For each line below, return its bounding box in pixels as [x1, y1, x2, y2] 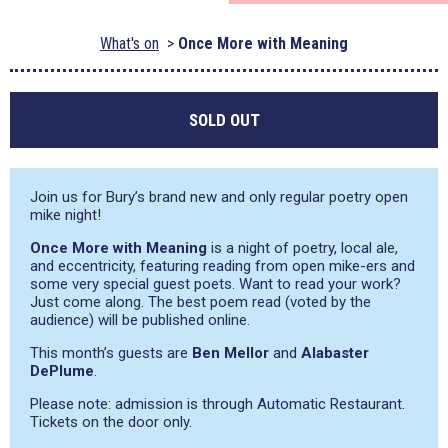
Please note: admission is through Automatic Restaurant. [30, 395, 405, 413]
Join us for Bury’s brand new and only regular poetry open [30, 188, 408, 206]
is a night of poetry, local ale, [207, 239, 398, 257]
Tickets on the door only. [30, 413, 192, 431]
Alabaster [301, 344, 369, 362]
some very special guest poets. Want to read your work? [30, 275, 401, 293]
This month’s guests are [30, 344, 192, 362]
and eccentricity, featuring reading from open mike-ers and [30, 257, 415, 275]
